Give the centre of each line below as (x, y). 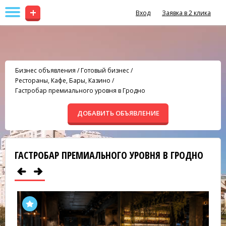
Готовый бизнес (105, 70)
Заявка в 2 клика (186, 13)
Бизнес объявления (45, 70)
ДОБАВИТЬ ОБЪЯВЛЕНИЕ (118, 113)
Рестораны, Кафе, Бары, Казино (63, 80)
